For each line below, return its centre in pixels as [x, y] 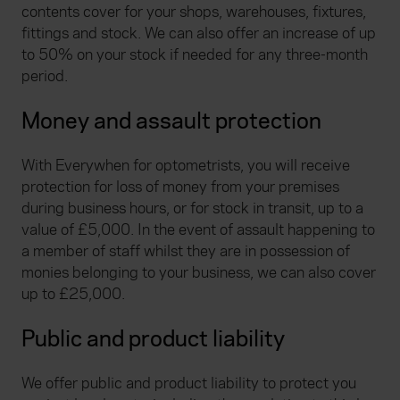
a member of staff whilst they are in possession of [186, 251]
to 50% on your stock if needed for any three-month [195, 54]
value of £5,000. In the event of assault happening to [198, 229]
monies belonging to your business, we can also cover [199, 272]
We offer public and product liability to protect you [189, 383]
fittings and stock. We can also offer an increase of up [199, 33]
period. [45, 76]
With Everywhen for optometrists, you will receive [186, 165]
